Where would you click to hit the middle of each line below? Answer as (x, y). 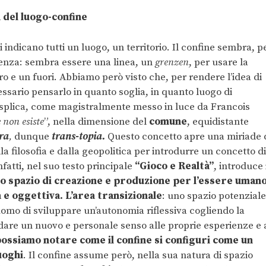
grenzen (172, 62)
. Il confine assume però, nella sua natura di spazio (138, 255)
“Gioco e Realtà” (174, 166)
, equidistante (218, 121)
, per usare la (218, 62)
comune (168, 121)
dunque (32, 136)
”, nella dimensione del (96, 121)
